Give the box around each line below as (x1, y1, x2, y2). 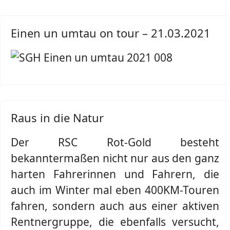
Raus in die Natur (11, 110, 104, 125)
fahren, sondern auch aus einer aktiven (11, 199, 219, 213)
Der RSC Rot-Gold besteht (11, 135, 219, 149)
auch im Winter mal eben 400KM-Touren (11, 183, 219, 197)
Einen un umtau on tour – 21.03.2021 (11, 25, 210, 41)
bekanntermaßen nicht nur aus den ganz (11, 151, 219, 165)
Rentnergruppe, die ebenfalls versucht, (11, 215, 219, 229)
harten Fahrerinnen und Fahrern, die (11, 167, 219, 181)
